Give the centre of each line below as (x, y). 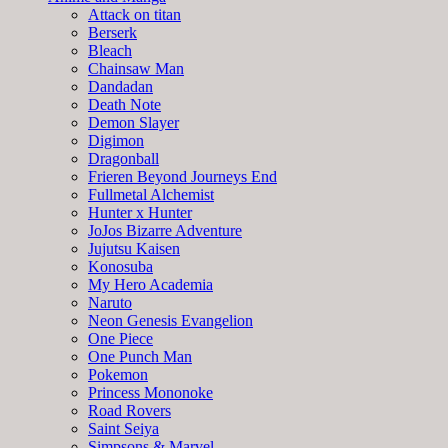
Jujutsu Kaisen (134, 248)
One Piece (120, 338)
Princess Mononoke (150, 392)
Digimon (116, 140)
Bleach (110, 50)
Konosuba (120, 266)
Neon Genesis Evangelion (170, 320)
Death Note (124, 104)
